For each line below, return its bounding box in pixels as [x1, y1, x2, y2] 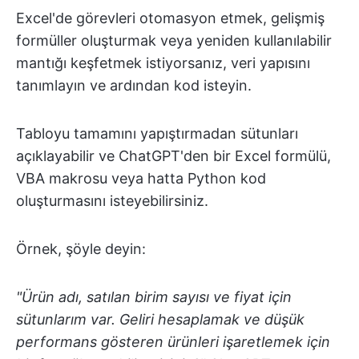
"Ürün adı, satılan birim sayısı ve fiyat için [16, 288, 292, 305]
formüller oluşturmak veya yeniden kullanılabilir [16, 31, 332, 49]
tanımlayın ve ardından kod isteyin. [16, 76, 252, 94]
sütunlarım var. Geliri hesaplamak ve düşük [16, 310, 305, 328]
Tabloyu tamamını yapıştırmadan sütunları [16, 124, 298, 142]
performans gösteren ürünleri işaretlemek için [16, 333, 330, 350]
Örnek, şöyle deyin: [16, 240, 146, 257]
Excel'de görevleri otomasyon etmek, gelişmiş [16, 9, 325, 26]
